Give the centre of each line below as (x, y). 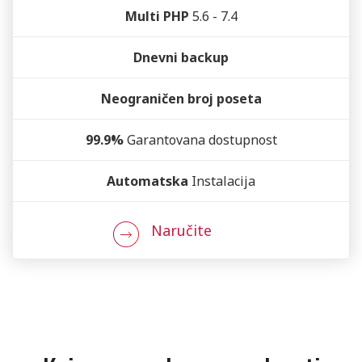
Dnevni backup (181, 57)
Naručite (181, 230)
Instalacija (222, 181)
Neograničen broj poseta (181, 99)
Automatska (147, 181)
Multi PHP (157, 16)
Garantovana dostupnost (200, 140)
